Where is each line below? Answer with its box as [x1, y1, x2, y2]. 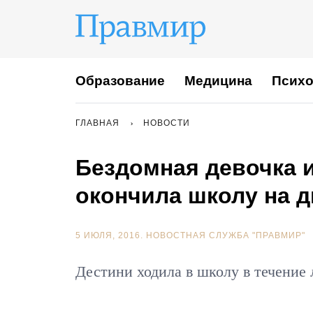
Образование [75, 73, 165, 88]
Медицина [184, 73, 252, 88]
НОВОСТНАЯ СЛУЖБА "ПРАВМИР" [146, 231, 305, 240]
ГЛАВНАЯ [75, 118, 119, 128]
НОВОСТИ [143, 118, 190, 128]
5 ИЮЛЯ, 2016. [75, 231, 146, 240]
